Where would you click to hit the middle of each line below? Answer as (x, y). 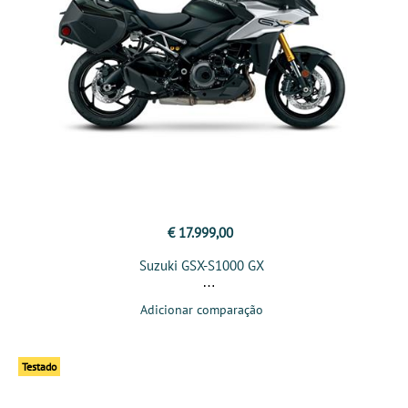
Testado (39, 367)
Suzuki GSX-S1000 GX (202, 266)
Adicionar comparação (202, 310)
